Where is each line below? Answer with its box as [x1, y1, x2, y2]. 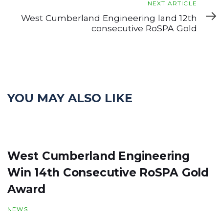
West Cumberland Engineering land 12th [21, 12, 197, 23]
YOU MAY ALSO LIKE [7, 90, 132, 105]
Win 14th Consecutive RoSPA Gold [7, 166, 209, 180]
